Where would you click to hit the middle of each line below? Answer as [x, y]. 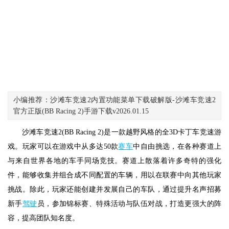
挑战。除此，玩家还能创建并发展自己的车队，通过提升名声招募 [114, 189]
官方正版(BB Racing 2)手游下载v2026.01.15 [81, 111]
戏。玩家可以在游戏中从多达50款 [63, 146]
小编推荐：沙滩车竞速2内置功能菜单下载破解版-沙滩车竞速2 [114, 100]
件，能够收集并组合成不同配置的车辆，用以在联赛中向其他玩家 [114, 175]
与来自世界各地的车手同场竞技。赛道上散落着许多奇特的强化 [114, 161]
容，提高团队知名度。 [43, 218]
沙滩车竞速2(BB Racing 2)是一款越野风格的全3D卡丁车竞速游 [122, 132]
